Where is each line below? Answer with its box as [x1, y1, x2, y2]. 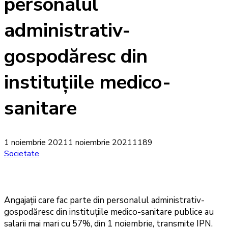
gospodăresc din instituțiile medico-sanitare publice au [4, 206, 214, 218]
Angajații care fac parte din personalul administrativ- [4, 194, 205, 207]
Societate [4, 148, 39, 160]
